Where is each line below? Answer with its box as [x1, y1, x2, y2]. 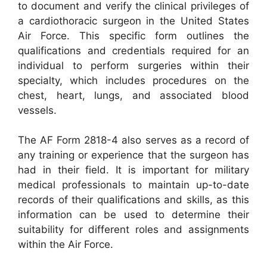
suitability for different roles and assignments [18, 223, 249, 235]
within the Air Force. [18, 238, 113, 250]
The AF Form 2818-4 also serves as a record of [18, 134, 249, 146]
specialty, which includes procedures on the [18, 74, 249, 86]
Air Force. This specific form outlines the [18, 29, 249, 42]
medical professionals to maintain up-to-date [18, 179, 249, 191]
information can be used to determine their [18, 209, 249, 221]
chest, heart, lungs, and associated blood [18, 89, 249, 101]
